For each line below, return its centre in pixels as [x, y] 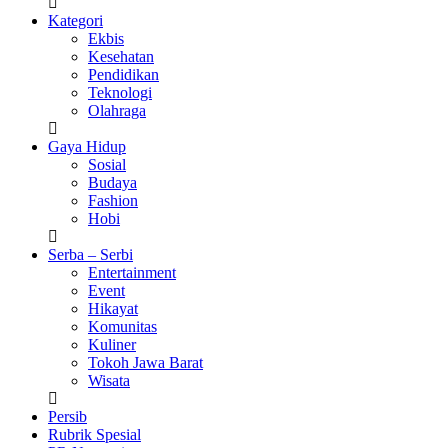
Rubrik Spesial [94, 435]
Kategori [75, 21]
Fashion [113, 201]
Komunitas [122, 327]
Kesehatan [121, 57]
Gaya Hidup [87, 147]
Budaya [112, 183]
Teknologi [120, 93]
